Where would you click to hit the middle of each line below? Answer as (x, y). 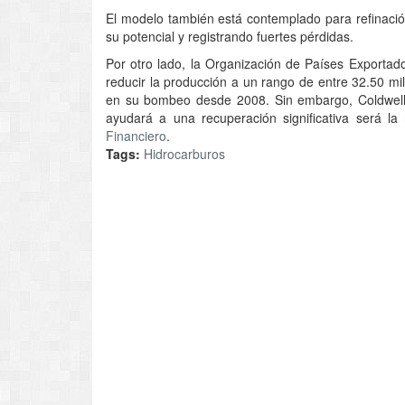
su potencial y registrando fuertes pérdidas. (230, 36)
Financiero (136, 135)
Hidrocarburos (184, 153)
